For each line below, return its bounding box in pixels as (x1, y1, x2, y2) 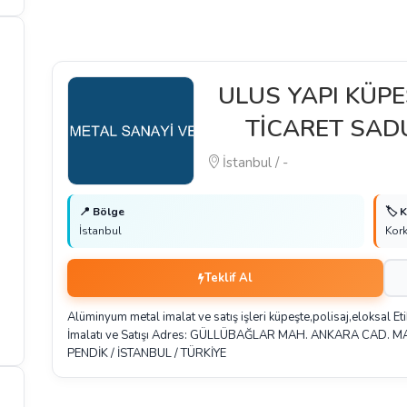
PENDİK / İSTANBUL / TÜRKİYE (67, 345, 227, 362)
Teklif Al (203, 269, 253, 286)
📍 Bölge (79, 204, 125, 219)
